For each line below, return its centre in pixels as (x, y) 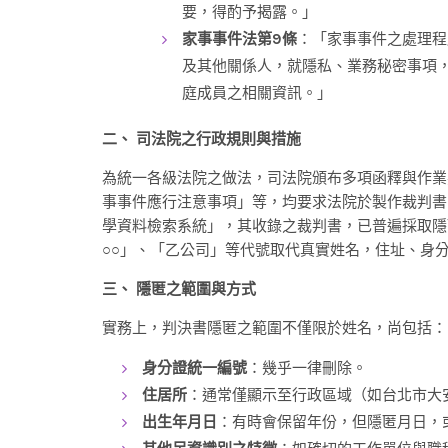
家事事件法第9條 (239, 38)
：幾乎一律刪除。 (307, 367)
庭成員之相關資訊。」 (257, 92)
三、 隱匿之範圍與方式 (179, 288)
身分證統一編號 (194, 367)
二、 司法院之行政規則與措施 (201, 138)
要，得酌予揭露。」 (249, 11)
